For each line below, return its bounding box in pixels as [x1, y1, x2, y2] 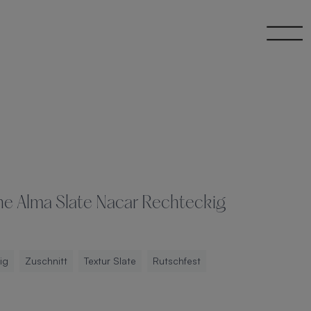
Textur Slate [84, 255, 136, 267]
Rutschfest [153, 255, 201, 267]
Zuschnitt [25, 255, 67, 267]
